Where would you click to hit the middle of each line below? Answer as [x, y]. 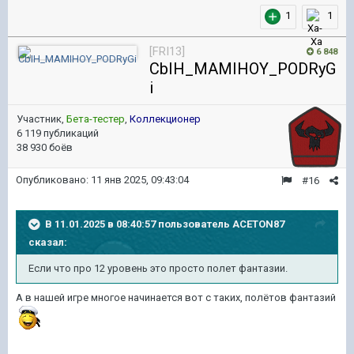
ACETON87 [258, 224]
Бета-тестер [96, 119]
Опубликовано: [53, 180]
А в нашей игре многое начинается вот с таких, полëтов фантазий [176, 298]
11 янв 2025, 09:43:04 [140, 180]
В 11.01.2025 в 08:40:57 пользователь [139, 224]
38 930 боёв [45, 147]
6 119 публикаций [58, 133]
